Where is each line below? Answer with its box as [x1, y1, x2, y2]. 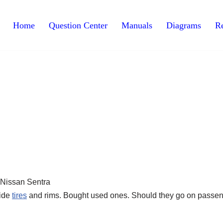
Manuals [121, 20, 152, 30]
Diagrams [166, 20, 201, 30]
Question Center [49, 20, 108, 30]
